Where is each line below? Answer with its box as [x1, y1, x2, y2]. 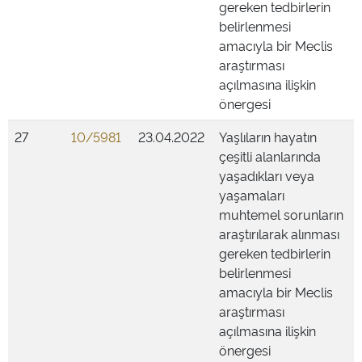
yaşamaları [219, 186, 284, 204]
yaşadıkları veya [219, 166, 314, 184]
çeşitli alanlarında [219, 147, 321, 165]
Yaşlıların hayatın [219, 128, 317, 145]
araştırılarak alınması [219, 225, 339, 242]
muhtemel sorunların [219, 205, 343, 223]
